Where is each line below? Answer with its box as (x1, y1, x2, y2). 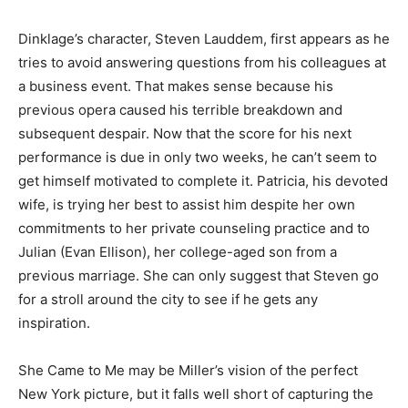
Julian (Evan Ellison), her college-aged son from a (18, 242, 337, 260)
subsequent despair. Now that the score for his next (18, 124, 352, 142)
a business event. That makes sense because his (18, 76, 333, 95)
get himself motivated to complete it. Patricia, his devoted (18, 171, 388, 189)
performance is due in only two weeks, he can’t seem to (18, 148, 377, 166)
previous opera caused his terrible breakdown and (18, 100, 342, 118)
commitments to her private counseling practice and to (18, 219, 370, 237)
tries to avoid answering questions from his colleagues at (18, 53, 386, 71)
